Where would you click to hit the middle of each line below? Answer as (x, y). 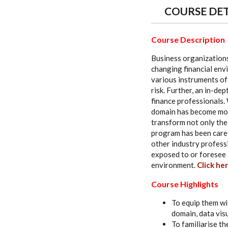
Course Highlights (185, 184)
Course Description (188, 40)
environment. (174, 165)
